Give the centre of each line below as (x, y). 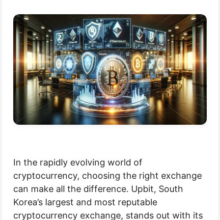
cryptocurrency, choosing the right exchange (108, 176)
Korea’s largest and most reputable (85, 202)
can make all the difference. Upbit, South (98, 189)
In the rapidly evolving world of (78, 163)
